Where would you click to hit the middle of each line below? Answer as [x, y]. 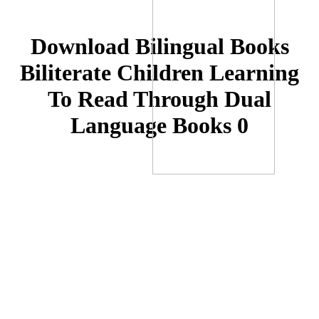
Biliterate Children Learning [159, 73]
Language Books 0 [159, 126]
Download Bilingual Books [159, 47]
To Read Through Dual [159, 99]
